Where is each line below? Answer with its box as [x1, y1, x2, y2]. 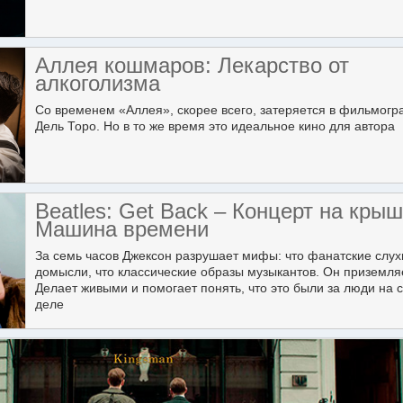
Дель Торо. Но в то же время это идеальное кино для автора [35, 119, 395, 133]
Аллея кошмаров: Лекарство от [35, 53, 349, 77]
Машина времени [35, 217, 209, 241]
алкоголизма [35, 71, 160, 95]
